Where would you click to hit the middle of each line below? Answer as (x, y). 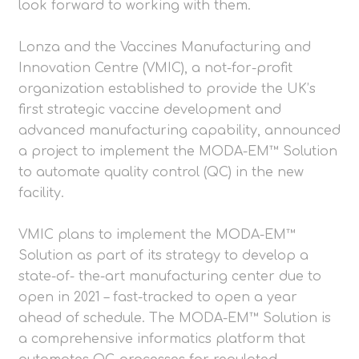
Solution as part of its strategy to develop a (163, 256)
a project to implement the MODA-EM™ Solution (178, 152)
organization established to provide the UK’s (167, 89)
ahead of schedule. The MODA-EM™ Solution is (175, 319)
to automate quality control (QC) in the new (161, 173)
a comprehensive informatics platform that (162, 339)
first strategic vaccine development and (150, 110)
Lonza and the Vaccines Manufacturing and (165, 48)
